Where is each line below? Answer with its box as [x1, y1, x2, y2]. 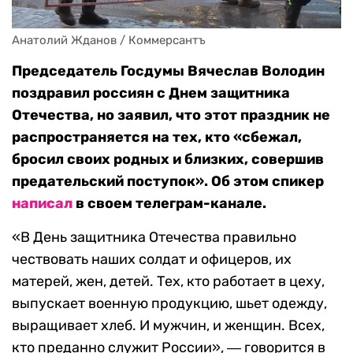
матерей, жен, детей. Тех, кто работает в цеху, [12, 273, 325, 291]
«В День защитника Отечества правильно [12, 229, 296, 247]
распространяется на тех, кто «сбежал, [12, 128, 302, 147]
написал [12, 195, 72, 213]
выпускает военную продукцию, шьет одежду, [12, 295, 327, 313]
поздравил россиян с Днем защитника [12, 84, 290, 102]
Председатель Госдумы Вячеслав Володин [12, 62, 325, 80]
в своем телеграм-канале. [72, 195, 266, 213]
